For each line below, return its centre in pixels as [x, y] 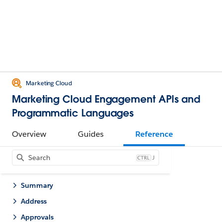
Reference [154, 134]
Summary [37, 185]
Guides [91, 134]
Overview [29, 134]
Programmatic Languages [73, 113]
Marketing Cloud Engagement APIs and [106, 99]
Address [34, 201]
